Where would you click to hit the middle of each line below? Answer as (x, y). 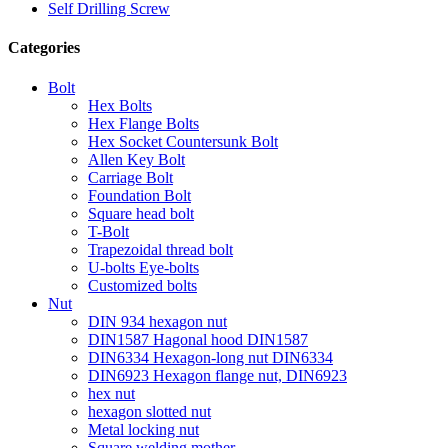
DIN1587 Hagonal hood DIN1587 (198, 339)
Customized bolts (142, 285)
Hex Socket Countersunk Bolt (183, 141)
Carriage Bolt (130, 177)
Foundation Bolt (139, 195)
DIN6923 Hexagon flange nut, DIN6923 (217, 375)
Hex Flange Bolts (143, 123)
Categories (44, 48)
